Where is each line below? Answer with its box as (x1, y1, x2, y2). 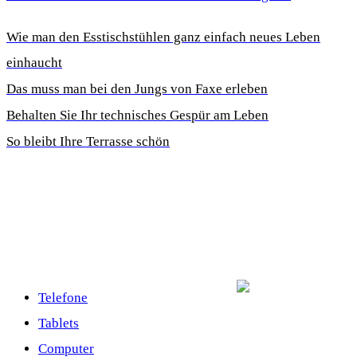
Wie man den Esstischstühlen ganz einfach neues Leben (6, 29, 320, 45)
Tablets (38, 315, 79, 331)
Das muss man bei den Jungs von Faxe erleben (6, 80, 268, 96)
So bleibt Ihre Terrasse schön (6, 133, 170, 149)
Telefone (38, 289, 88, 305)
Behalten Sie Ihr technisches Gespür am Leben (6, 107, 269, 123)
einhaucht (6, 54, 62, 70)
